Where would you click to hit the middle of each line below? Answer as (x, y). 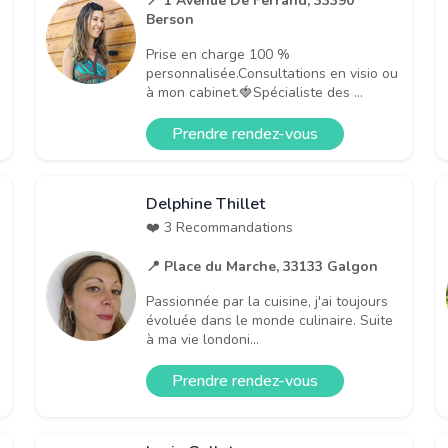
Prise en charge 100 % (218, 54)
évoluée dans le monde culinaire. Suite (269, 321)
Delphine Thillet (205, 204)
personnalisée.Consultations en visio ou (272, 73)
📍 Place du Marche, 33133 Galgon (262, 267)
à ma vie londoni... (202, 340)
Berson (170, 19)
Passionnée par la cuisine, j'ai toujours (267, 302)
